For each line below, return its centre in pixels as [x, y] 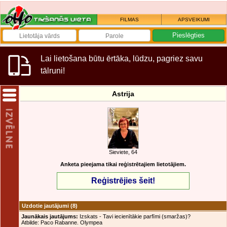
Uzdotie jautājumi [45, 206]
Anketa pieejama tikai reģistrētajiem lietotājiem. [123, 164]
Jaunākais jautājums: [50, 216]
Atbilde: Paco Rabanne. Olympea [62, 222]
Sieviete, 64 [123, 152]
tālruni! [53, 71]
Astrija [123, 94]
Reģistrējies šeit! [123, 181]
